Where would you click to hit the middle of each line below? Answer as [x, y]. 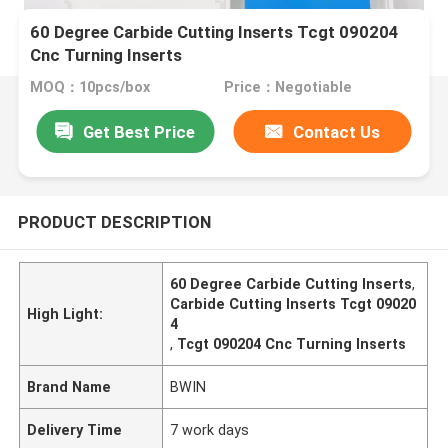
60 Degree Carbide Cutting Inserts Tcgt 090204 [215, 32]
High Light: [65, 313]
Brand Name [69, 386]
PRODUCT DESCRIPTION [114, 221]
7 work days [210, 429]
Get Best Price [139, 131]
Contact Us [337, 131]
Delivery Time [75, 429]
